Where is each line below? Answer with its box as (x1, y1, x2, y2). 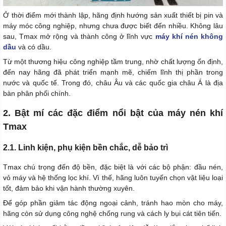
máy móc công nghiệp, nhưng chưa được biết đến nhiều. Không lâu (3, 22, 223, 30)
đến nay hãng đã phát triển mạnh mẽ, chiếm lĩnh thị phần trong (3, 68, 223, 77)
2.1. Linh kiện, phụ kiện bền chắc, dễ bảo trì (3, 143, 168, 152)
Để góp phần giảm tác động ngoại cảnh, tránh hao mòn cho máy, (3, 199, 223, 207)
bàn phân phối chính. (3, 89, 71, 98)
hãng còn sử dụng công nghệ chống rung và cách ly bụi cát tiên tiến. (3, 209, 221, 218)
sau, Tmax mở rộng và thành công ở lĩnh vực (3, 32, 155, 41)
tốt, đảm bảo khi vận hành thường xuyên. (3, 184, 135, 193)
